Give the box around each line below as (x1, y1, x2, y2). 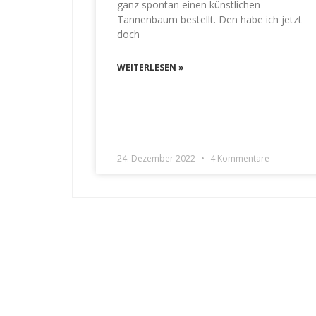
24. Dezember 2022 (116, 152, 197, 165)
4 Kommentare (207, 152, 269, 165)
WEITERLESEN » (116, 61, 184, 74)
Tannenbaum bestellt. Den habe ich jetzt (116, 13, 302, 27)
